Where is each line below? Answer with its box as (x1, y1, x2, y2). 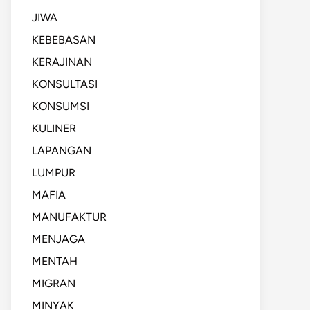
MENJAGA (32, 232, 85, 246)
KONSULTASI (32, 77, 98, 91)
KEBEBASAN (32, 33, 95, 46)
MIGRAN (32, 277, 75, 290)
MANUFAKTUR (32, 210, 107, 224)
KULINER (32, 122, 76, 135)
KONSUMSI (32, 100, 89, 113)
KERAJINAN (32, 55, 92, 69)
